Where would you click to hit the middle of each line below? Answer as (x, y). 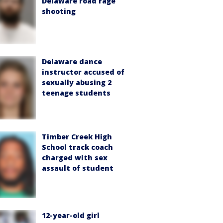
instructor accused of (83, 72)
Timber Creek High (77, 137)
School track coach (77, 147)
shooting (59, 11)
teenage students (76, 93)
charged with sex (75, 158)
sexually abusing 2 (77, 83)
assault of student (78, 168)
